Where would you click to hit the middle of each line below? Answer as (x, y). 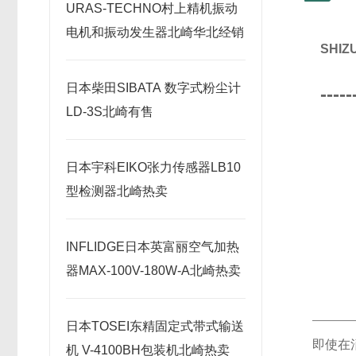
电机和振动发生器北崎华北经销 (155, 32)
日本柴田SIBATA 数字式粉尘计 (153, 88)
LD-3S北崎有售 (110, 112)
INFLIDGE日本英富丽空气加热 (153, 247)
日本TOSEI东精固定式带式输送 (155, 326)
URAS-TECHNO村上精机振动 (152, 8)
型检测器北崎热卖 (117, 191)
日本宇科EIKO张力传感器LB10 (153, 167)
